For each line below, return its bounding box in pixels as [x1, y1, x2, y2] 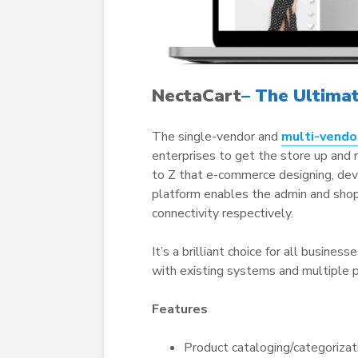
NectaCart [152, 83, 241, 108]
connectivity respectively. [152, 204, 293, 222]
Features [152, 300, 208, 318]
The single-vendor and [152, 127, 281, 145]
